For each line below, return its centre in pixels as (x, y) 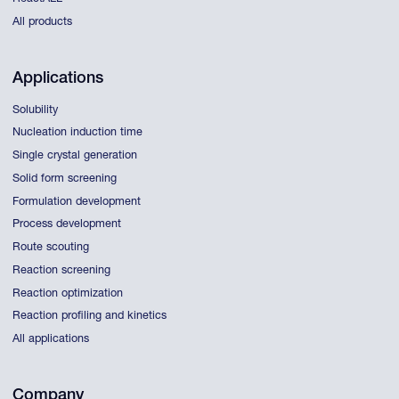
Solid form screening (65, 179)
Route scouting (51, 248)
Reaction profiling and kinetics (90, 317)
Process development (67, 225)
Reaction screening (62, 271)
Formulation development (77, 202)
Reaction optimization (68, 294)
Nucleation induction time (78, 134)
